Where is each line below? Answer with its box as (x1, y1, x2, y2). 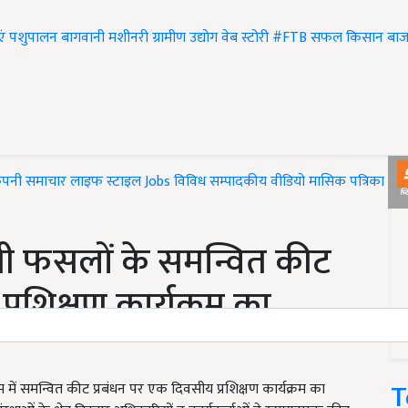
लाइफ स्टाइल (70, 169, 141, 195)
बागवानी (61, 25, 105, 51)
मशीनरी (108, 25, 152, 51)
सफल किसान (311, 25, 383, 51)
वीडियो (270, 169, 305, 195)
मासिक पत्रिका (309, 169, 388, 195)
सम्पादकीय (209, 169, 267, 195)
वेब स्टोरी (221, 25, 269, 51)
